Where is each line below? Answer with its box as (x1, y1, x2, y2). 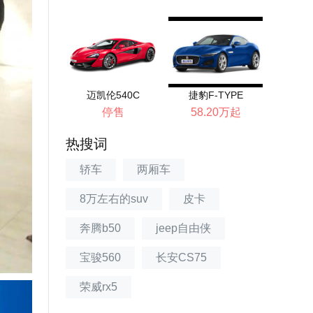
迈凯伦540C (86, 89, 140, 101)
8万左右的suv (80, 193, 148, 205)
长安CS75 (156, 252, 207, 263)
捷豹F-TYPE (188, 89, 243, 101)
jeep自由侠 (156, 222, 211, 234)
